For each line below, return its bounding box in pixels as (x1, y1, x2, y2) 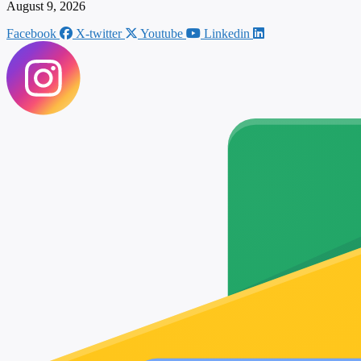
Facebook (6, 27, 56, 40)
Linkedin (204, 27, 250, 40)
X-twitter (76, 27, 122, 40)
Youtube (140, 27, 183, 40)
